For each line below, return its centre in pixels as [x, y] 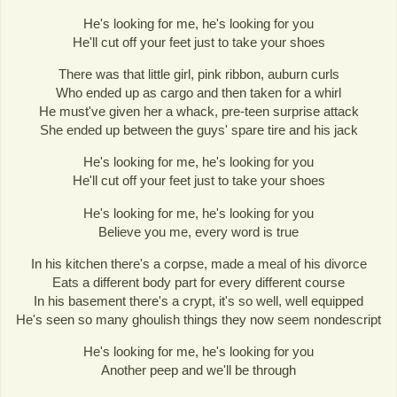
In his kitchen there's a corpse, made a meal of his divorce [198, 263]
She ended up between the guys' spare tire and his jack [198, 130]
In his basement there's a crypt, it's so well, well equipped [198, 300]
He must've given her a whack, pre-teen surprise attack [198, 112]
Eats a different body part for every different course [198, 282]
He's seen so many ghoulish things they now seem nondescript [198, 319]
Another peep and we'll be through [198, 370]
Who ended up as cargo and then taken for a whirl [198, 93]
